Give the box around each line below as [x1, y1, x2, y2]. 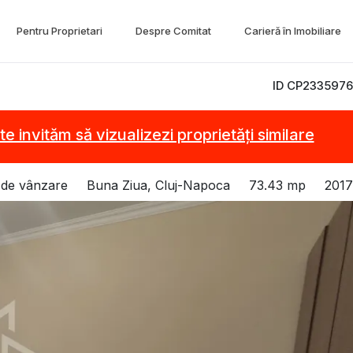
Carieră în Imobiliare [244, 24, 341, 37]
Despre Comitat [136, 24, 211, 37]
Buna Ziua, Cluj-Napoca [87, 177, 230, 194]
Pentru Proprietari [17, 24, 102, 37]
